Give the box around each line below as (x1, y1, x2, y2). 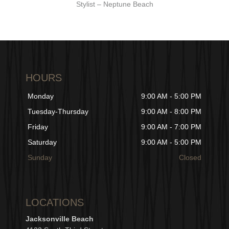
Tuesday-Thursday (28, 107, 88, 116)
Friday (28, 123, 48, 131)
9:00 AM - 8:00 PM (141, 107, 201, 116)
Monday (28, 92, 54, 100)
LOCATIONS (26, 196, 84, 208)
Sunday (28, 153, 52, 162)
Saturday (28, 138, 57, 146)
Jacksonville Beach (26, 215, 94, 223)
